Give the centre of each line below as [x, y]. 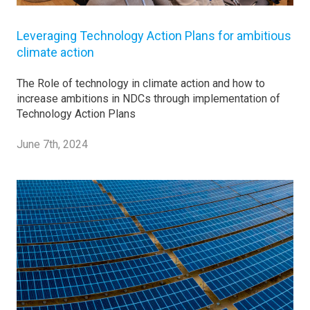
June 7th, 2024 [52, 144]
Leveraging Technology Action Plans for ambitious [154, 35]
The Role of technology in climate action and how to [141, 83]
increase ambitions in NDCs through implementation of [148, 98]
